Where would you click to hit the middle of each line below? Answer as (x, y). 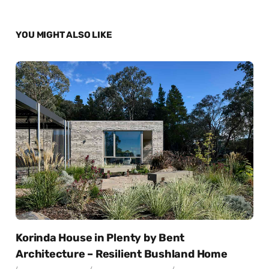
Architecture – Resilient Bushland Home (122, 254)
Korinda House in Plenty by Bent (100, 237)
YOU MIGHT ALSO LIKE (64, 35)
